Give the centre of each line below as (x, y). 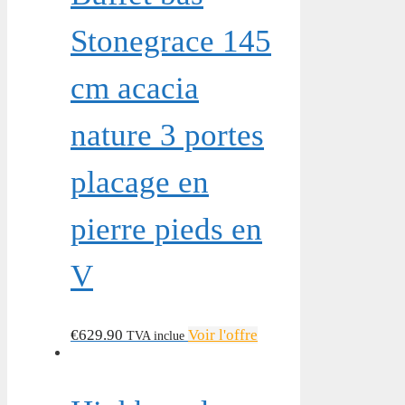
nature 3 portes (167, 135)
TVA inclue (155, 335)
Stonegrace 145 (171, 41)
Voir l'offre (223, 334)
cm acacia (135, 88)
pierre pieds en (166, 229)
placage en (140, 182)
